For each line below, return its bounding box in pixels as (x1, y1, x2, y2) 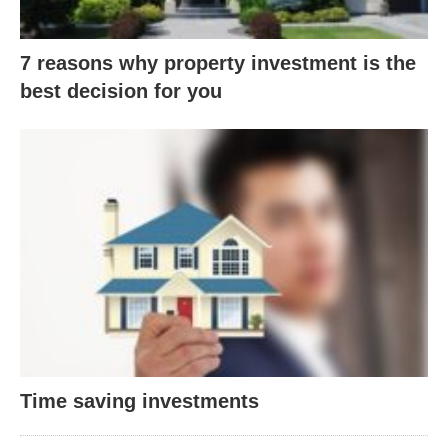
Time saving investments (20, 390, 259, 413)
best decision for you (20, 79, 222, 102)
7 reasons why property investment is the (20, 51, 416, 74)
